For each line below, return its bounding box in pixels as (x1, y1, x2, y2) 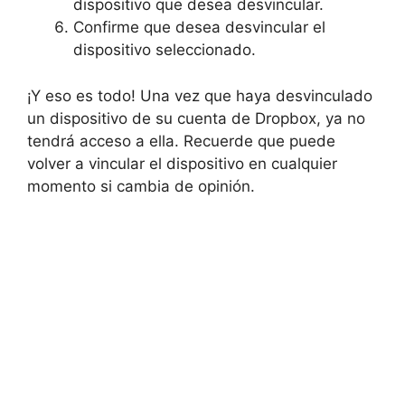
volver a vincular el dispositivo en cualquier (27, 154, 337, 173)
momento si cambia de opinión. (27, 176, 255, 195)
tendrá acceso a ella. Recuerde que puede (27, 131, 335, 150)
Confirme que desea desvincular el (73, 18, 325, 36)
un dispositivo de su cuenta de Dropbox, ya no (27, 108, 365, 127)
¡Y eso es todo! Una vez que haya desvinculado (27, 86, 372, 105)
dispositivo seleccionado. (73, 41, 256, 59)
